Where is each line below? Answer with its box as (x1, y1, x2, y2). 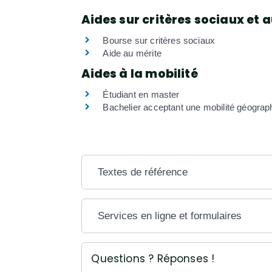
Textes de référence (98, 166, 188, 178)
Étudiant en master (103, 89, 180, 100)
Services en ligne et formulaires (98, 209, 242, 222)
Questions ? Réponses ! (91, 251, 215, 266)
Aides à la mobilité (81, 66, 198, 83)
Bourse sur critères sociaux (103, 35, 216, 46)
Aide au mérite (103, 48, 161, 59)
